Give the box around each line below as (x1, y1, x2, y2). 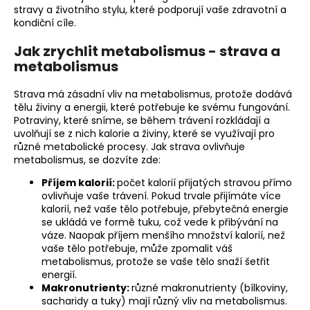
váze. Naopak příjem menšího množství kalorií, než (42, 228, 285, 243)
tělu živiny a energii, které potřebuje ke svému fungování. (14, 100, 290, 115)
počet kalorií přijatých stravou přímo (117, 176, 292, 190)
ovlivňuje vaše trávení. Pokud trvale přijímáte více (42, 189, 281, 203)
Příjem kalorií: (42, 176, 117, 190)
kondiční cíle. (14, 16, 76, 30)
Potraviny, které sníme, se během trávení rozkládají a (14, 113, 270, 128)
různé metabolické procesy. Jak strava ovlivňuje (14, 140, 245, 154)
